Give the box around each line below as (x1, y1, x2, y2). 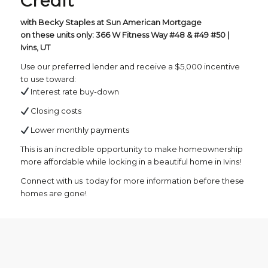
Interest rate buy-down (29, 87, 120, 97)
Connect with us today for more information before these (20, 176, 244, 186)
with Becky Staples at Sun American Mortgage (20, 17, 202, 28)
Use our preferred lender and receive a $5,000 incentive (20, 62, 240, 72)
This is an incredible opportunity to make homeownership (20, 144, 243, 154)
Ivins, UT (20, 42, 50, 53)
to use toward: (20, 74, 76, 84)
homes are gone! (20, 188, 87, 199)
